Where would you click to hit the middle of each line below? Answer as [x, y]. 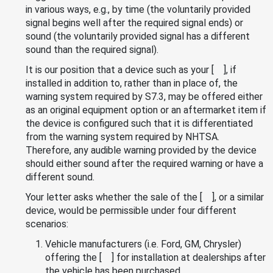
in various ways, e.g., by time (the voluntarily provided [138, 9]
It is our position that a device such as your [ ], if [131, 69]
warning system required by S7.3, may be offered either [144, 96]
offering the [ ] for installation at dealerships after [155, 257]
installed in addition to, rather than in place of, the [132, 83]
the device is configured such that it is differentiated [139, 123]
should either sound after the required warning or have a [144, 163]
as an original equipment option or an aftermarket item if [146, 110]
